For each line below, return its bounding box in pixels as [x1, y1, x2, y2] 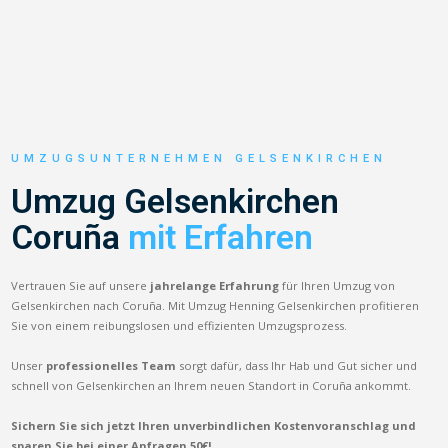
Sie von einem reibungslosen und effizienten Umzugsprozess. [11, 317, 348, 333]
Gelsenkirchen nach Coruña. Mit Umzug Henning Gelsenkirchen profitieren [11, 297, 420, 313]
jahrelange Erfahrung [150, 277, 280, 293]
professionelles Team [46, 357, 177, 373]
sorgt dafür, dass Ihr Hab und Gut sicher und [176, 357, 418, 373]
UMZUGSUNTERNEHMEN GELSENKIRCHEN [11, 151, 388, 165]
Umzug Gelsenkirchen [11, 181, 340, 221]
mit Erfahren [128, 217, 314, 257]
